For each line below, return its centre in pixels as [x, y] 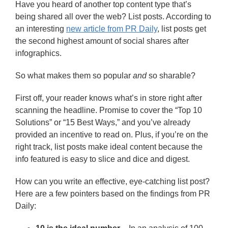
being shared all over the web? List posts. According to [113, 17]
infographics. [38, 53]
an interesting [41, 29]
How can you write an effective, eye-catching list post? [112, 181]
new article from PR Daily [112, 29]
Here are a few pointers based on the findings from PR [113, 194]
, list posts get [182, 29]
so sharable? [172, 76]
